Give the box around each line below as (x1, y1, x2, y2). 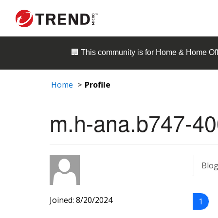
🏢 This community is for (71, 48, 156, 57)
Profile (85, 79, 110, 90)
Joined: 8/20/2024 (50, 195, 112, 205)
